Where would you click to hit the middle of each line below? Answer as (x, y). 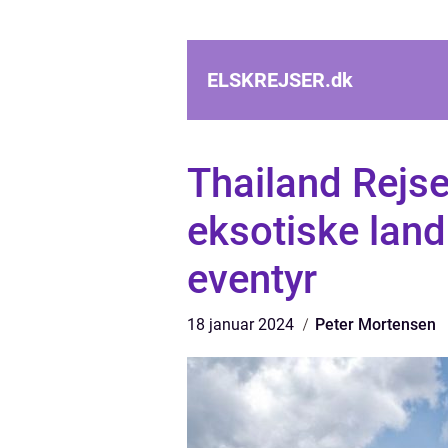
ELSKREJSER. (269, 80)
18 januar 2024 (242, 324)
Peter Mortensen (375, 324)
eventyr (252, 279)
